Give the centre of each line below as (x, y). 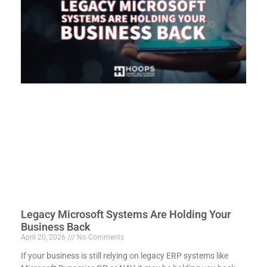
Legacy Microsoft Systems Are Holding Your (126, 215)
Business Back (56, 227)
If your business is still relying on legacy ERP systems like (125, 256)
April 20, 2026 (44, 237)
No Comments (100, 237)
